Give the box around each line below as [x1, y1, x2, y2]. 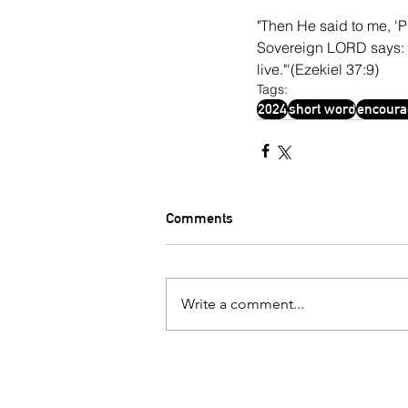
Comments [166, 209, 233, 227]
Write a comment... [181, 295, 304, 312]
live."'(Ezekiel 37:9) [257, 60, 379, 78]
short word [289, 100, 355, 117]
